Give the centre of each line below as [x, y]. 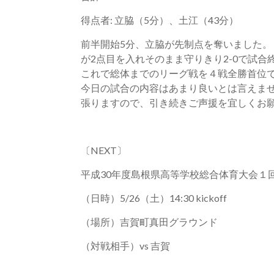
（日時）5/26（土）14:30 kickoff [154, 198]
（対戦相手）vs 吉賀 [125, 246]
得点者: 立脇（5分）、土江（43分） [160, 20]
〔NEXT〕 [104, 150]
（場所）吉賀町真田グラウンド [149, 222]
